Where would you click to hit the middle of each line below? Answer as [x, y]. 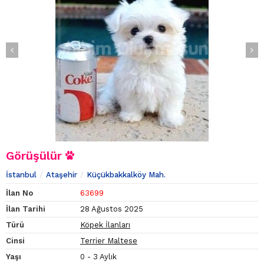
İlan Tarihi [26, 209]
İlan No [19, 193]
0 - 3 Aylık [98, 257]
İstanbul [21, 175]
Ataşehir [62, 175]
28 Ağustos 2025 [112, 209]
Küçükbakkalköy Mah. [126, 175]
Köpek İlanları [105, 225]
